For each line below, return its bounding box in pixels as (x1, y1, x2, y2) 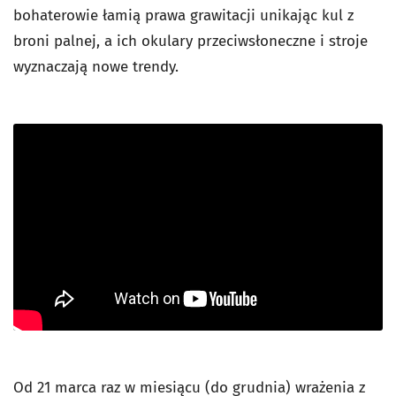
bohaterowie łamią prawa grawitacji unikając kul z (13, 6, 354, 26)
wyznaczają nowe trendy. (13, 57, 183, 77)
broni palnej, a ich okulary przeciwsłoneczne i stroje (13, 32, 368, 51)
